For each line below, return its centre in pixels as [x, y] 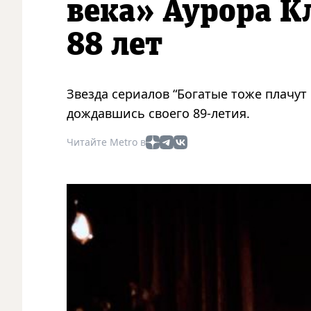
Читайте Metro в [106, 142]
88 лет [115, 45]
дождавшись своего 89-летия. [158, 113]
